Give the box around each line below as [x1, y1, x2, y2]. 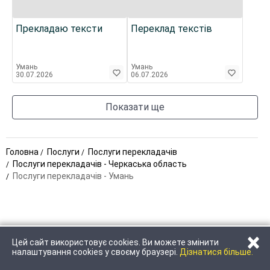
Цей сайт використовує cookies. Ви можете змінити [12, 237, 219, 247]
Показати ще [105, 101, 165, 113]
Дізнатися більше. [180, 247, 253, 257]
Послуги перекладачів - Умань [13, 171, 134, 181]
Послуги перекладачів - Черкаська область [13, 159, 187, 169]
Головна [6, 147, 39, 157]
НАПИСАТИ [180, 242, 224, 251]
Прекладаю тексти [16, 23, 102, 34]
